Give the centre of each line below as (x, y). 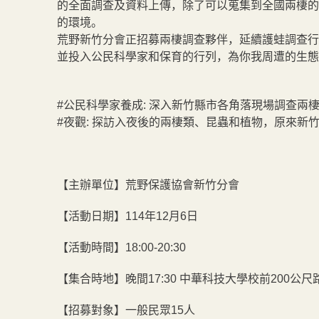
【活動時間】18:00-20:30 (119, 247)
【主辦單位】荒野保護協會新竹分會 (148, 185)
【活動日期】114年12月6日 (125, 216)
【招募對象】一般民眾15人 (126, 310)
